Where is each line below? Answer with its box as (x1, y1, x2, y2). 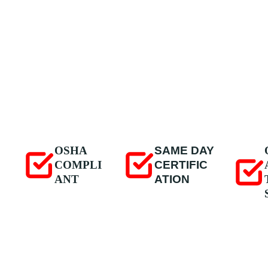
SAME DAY (154, 144, 215, 157)
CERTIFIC (154, 159, 208, 172)
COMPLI (54, 159, 102, 172)
